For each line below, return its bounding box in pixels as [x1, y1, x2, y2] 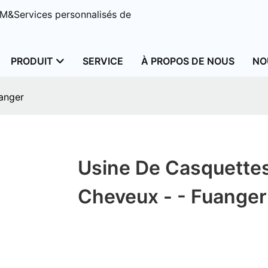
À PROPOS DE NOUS [141, 55, 234, 67]
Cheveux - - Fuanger [77, 185, 267, 209]
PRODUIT [10, 55, 53, 67]
